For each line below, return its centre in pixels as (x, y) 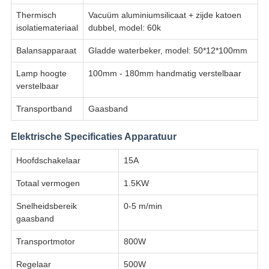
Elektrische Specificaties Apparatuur (93, 137)
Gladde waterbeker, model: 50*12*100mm (168, 51)
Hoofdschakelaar (48, 161)
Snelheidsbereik (46, 206)
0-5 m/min (143, 206)
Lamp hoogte (41, 74)
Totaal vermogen (48, 183)
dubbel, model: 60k (124, 28)
